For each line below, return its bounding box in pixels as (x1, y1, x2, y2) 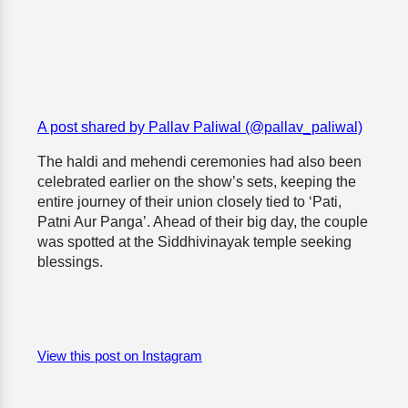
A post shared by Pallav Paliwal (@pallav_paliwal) (37, 119, 362, 136)
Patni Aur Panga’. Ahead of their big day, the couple (37, 214, 368, 230)
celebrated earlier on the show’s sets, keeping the (37, 174, 356, 190)
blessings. (37, 254, 103, 270)
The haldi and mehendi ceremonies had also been (37, 154, 362, 170)
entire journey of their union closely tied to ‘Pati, (37, 194, 342, 210)
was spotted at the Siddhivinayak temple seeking (37, 234, 352, 250)
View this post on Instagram (37, 348, 202, 364)
